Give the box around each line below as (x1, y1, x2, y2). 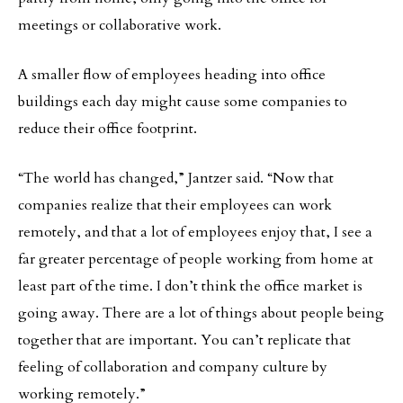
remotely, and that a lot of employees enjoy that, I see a (18, 222, 372, 242)
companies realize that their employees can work (18, 195, 332, 215)
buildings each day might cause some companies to (18, 92, 347, 112)
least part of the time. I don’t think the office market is (18, 276, 363, 296)
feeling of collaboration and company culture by (18, 357, 327, 377)
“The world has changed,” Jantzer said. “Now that (18, 168, 334, 188)
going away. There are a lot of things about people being (18, 303, 384, 323)
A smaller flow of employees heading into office (18, 65, 326, 85)
